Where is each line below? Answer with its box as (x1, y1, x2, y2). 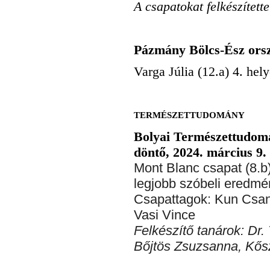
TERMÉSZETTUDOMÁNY (134, 110, 245, 121)
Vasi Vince (134, 207, 195, 223)
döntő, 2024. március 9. (134, 145, 266, 160)
